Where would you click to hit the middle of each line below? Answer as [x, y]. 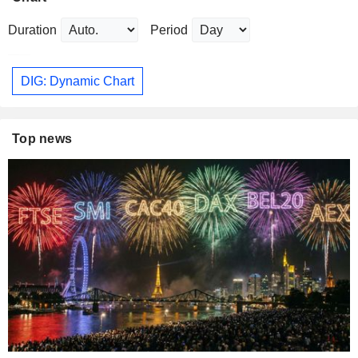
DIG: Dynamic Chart [78, 81]
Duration [32, 30]
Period [169, 30]
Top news [42, 139]
